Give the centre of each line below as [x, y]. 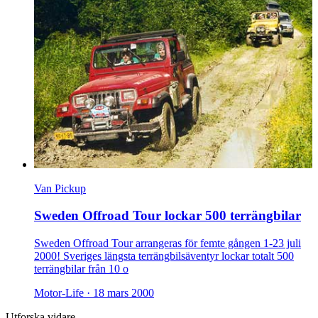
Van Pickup [60, 188]
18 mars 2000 [124, 292]
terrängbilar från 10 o [81, 268]
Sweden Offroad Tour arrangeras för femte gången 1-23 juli [168, 243]
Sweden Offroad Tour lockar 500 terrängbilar [168, 216]
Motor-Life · [64, 292]
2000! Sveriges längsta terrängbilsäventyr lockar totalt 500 [164, 256]
